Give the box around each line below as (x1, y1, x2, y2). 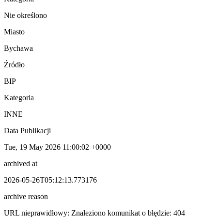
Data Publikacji (4, 126, 51, 135)
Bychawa (4, 44, 33, 52)
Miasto (4, 27, 25, 36)
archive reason (4, 192, 48, 201)
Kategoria (4, 93, 34, 102)
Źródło (4, 60, 25, 69)
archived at (4, 159, 37, 168)
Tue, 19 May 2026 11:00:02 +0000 (4, 142, 111, 151)
